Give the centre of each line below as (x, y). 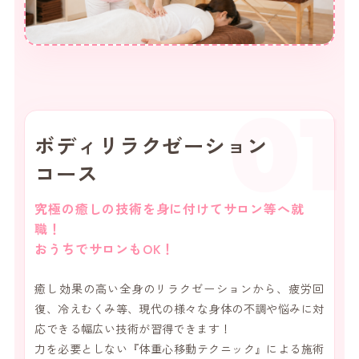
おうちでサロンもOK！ (105, 249)
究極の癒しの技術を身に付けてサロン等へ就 (169, 209)
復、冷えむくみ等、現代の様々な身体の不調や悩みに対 (179, 309)
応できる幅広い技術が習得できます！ (133, 329)
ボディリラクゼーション (151, 145)
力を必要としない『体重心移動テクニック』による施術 (179, 349)
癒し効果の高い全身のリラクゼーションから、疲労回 (179, 289)
